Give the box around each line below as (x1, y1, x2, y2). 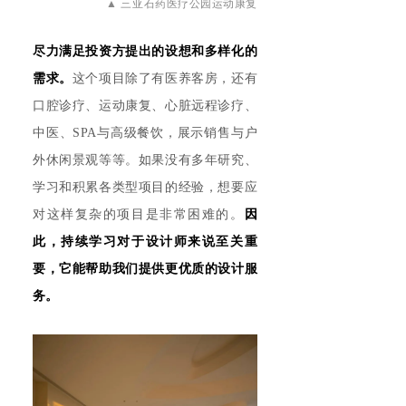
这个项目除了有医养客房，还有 (72, 71, 257, 85)
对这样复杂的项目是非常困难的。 (33, 207, 245, 221)
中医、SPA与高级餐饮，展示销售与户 (33, 125, 257, 140)
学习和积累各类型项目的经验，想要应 (33, 179, 257, 194)
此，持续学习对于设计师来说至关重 (33, 234, 257, 248)
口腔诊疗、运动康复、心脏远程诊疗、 (33, 98, 257, 112)
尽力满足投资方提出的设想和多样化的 (33, 43, 257, 58)
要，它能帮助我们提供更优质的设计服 (33, 261, 257, 275)
